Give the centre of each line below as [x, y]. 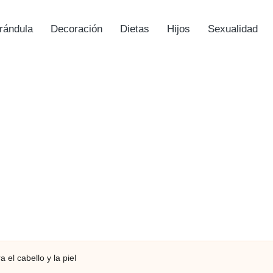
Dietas [134, 29]
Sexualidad [232, 29]
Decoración [76, 29]
